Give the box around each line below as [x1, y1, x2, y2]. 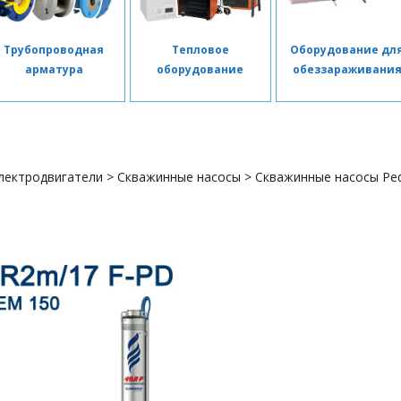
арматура [24, 62, 83, 77]
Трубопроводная [4, 42, 105, 57]
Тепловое [171, 42, 229, 57]
